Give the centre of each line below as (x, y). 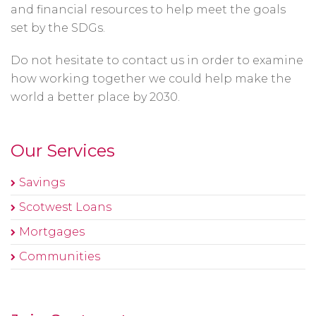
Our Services (63, 151)
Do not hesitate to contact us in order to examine (157, 60)
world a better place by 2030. (95, 97)
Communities (60, 256)
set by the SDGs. (58, 28)
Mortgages (52, 232)
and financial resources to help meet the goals (148, 10)
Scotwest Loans (65, 207)
